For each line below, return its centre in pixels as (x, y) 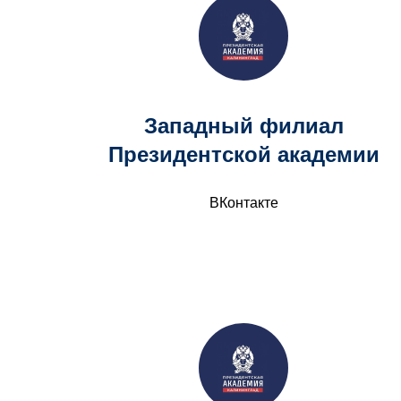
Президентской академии (243, 154)
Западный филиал (243, 126)
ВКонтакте (243, 203)
